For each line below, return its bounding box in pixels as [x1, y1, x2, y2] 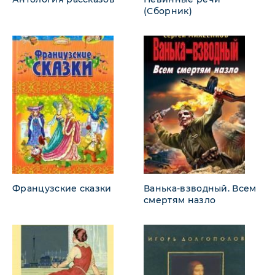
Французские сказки [12, 182, 112, 194]
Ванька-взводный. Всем [144, 182, 257, 194]
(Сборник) [144, 5, 192, 17]
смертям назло [144, 194, 216, 206]
